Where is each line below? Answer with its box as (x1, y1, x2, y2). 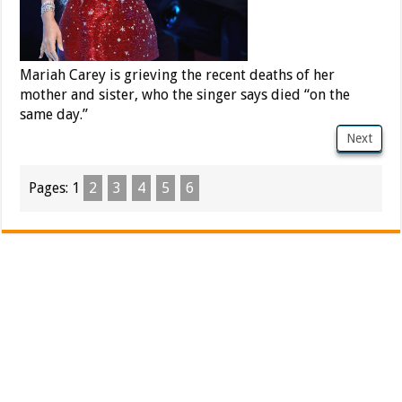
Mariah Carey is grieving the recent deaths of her (20, 66, 336, 83)
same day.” (20, 105, 89, 123)
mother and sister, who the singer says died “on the (20, 85, 351, 103)
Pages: (29, 179, 73, 197)
